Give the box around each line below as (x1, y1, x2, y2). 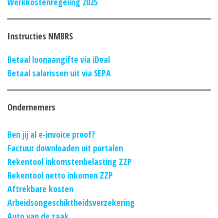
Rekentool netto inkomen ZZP (7, 169, 113, 181)
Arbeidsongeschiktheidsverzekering (7, 196, 135, 208)
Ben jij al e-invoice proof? (7, 128, 95, 140)
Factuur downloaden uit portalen (7, 142, 123, 154)
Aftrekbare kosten (7, 182, 73, 195)
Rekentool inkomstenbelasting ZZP (7, 155, 132, 167)
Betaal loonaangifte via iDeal (7, 53, 110, 65)
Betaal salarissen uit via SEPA (7, 67, 111, 79)
